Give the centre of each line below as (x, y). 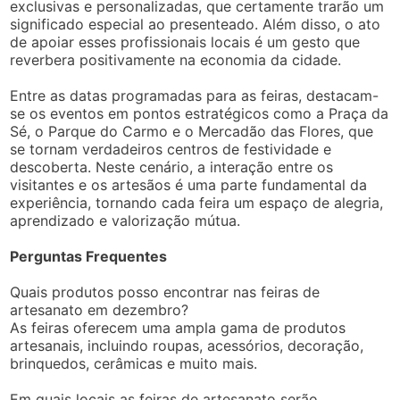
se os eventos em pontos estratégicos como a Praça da (200, 113)
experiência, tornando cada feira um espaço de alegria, (197, 203)
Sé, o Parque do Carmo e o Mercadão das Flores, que (192, 131)
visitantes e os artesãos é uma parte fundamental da (189, 185)
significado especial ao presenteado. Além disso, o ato (196, 24)
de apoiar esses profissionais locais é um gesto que (185, 42)
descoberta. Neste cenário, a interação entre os (172, 167)
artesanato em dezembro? (100, 310)
